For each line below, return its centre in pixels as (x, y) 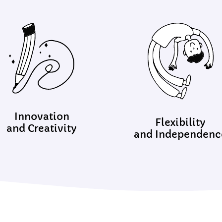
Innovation (42, 117)
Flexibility (180, 122)
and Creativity (42, 129)
